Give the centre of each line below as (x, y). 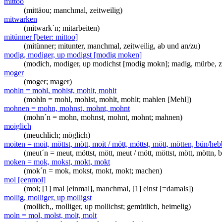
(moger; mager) (48, 82)
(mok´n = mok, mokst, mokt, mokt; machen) (93, 171)
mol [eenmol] (25, 180)
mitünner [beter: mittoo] (41, 37)
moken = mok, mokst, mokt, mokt (57, 162)
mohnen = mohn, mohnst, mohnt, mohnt (67, 108)
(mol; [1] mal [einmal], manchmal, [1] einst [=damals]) (109, 189)
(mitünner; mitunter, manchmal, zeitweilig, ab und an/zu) (112, 46)
